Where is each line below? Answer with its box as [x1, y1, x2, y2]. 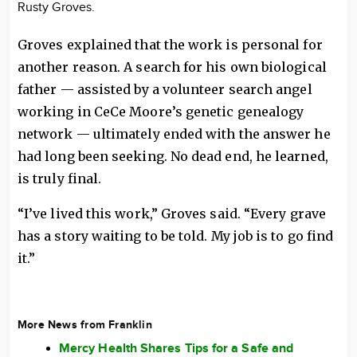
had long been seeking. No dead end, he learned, [18, 148, 328, 165]
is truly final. [18, 171, 105, 187]
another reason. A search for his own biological [18, 59, 327, 76]
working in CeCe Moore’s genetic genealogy [18, 104, 304, 120]
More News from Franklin [18, 318, 152, 332]
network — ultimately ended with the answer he [18, 126, 331, 143]
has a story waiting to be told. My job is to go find [18, 228, 334, 245]
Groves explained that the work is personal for [18, 37, 323, 53]
